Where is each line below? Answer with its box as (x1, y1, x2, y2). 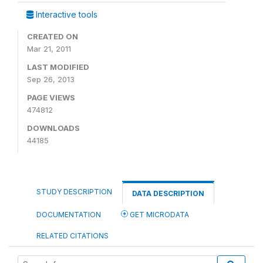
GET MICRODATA (128, 210, 189, 219)
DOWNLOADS (27, 123, 80, 133)
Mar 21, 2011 (27, 44, 71, 53)
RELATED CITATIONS (36, 231, 109, 240)
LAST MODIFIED (27, 62, 89, 72)
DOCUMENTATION (36, 210, 101, 219)
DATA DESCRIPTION (132, 189, 204, 198)
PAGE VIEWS (27, 93, 75, 102)
